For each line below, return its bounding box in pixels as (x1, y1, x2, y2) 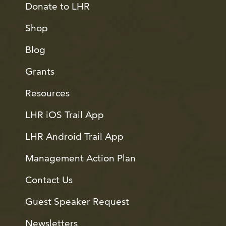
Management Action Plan (25, 152, 136, 164)
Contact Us (25, 174, 73, 186)
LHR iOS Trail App (25, 108, 104, 121)
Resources (25, 87, 70, 99)
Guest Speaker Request (25, 195, 129, 207)
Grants (25, 65, 54, 77)
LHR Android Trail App (25, 130, 124, 142)
